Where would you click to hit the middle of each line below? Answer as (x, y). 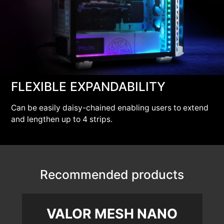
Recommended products (112, 175)
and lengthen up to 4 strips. (62, 119)
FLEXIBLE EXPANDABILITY (88, 87)
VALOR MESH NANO (112, 213)
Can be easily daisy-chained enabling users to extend (110, 108)
